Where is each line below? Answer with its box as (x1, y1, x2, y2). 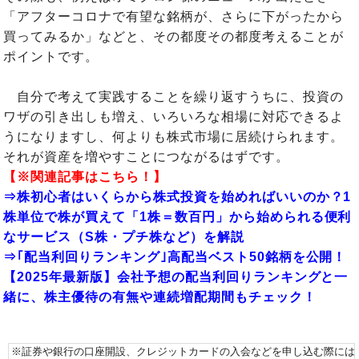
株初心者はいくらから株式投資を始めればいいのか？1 (17, 189, 352, 204)
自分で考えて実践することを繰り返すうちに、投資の (3, 89, 344, 103)
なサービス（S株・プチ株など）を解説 (3, 229, 244, 244)
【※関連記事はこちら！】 (3, 169, 167, 184)
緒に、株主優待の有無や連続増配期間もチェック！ (3, 289, 317, 304)
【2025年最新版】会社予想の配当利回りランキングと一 (3, 269, 349, 284)
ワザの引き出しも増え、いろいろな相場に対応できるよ (3, 109, 344, 123)
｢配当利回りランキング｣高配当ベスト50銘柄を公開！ (17, 249, 347, 264)
